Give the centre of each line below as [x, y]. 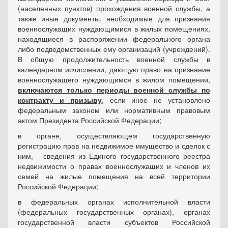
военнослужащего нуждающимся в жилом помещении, [114, 80]
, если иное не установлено [156, 100]
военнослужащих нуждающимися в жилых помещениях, [114, 29]
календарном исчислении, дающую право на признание [114, 69]
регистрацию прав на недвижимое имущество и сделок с [114, 146]
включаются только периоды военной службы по [114, 90]
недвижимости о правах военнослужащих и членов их [114, 166]
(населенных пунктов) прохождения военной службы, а [114, 8]
